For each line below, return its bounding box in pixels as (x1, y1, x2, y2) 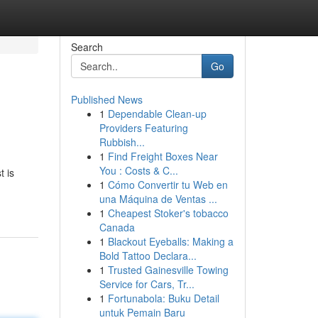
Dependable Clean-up (107, 106, 207, 121)
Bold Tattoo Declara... (99, 248, 197, 263)
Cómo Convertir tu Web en (107, 177, 228, 192)
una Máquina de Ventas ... (99, 192, 217, 206)
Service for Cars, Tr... (99, 277, 194, 291)
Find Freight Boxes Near (107, 149, 218, 163)
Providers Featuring (99, 121, 188, 135)
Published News (70, 92, 143, 106)
